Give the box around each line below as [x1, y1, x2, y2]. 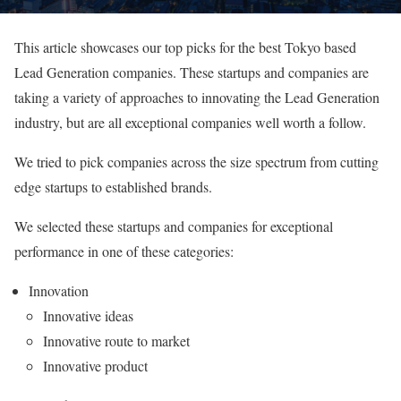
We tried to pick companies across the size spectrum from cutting [14, 151, 379, 171]
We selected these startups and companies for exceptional [14, 216, 333, 235]
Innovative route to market [43, 330, 190, 350]
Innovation [29, 280, 89, 300]
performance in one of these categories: [14, 241, 234, 260]
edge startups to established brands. [14, 176, 212, 196]
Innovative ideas [43, 305, 133, 325]
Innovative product [43, 355, 148, 375]
